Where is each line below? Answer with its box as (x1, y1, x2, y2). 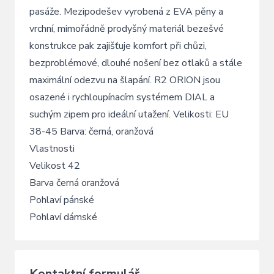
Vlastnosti (29, 142, 75, 156)
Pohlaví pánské (29, 193, 94, 207)
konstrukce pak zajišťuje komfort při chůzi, (29, 39, 207, 53)
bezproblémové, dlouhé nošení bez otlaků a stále (29, 56, 242, 70)
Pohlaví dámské (29, 210, 97, 224)
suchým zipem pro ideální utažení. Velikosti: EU (29, 108, 229, 122)
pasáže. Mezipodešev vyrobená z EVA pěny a (29, 5, 223, 19)
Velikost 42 (29, 159, 80, 173)
